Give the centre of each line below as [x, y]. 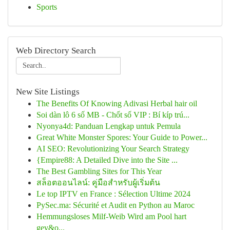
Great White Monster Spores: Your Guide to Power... [122, 137]
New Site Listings [48, 92]
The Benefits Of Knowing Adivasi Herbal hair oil [117, 103]
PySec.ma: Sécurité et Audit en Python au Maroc [116, 205]
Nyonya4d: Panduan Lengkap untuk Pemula [109, 126]
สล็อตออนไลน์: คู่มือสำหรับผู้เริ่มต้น [98, 183]
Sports [47, 7]
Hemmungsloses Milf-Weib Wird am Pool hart [111, 216]
